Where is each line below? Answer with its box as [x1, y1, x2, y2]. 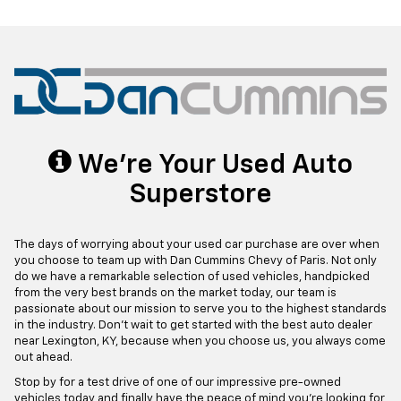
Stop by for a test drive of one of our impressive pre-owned [14, 377, 341, 389]
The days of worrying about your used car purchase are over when [14, 239, 380, 252]
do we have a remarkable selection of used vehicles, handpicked [14, 271, 370, 284]
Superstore [129, 182, 272, 209]
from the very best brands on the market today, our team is [14, 287, 337, 300]
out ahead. [14, 352, 73, 364]
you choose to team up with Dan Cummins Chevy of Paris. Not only [14, 255, 377, 268]
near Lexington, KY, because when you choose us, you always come [14, 336, 386, 348]
